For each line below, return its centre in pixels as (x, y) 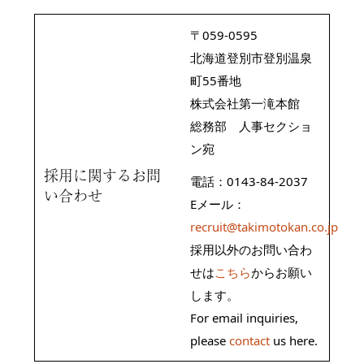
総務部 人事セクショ (251, 126)
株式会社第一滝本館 (251, 103)
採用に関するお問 (102, 174)
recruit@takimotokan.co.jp (264, 226)
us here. (294, 340)
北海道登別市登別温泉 (251, 57)
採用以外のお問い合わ (251, 249)
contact (250, 340)
